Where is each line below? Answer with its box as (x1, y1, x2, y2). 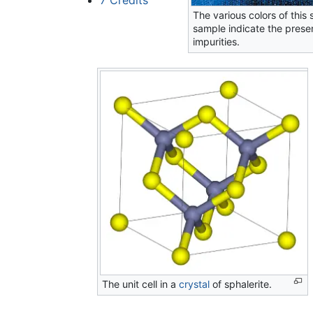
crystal (179, 278, 210, 291)
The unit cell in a (102, 278, 180, 291)
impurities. (192, 36, 240, 48)
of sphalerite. (210, 278, 272, 291)
